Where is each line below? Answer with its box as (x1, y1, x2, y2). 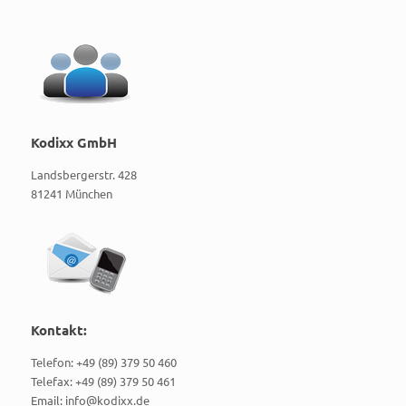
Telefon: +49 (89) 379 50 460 (30, 354, 177, 370)
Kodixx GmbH (30, 133, 117, 151)
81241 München (30, 186, 112, 201)
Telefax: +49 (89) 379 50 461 (30, 373, 176, 389)
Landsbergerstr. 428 (30, 167, 137, 182)
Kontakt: (30, 321, 87, 339)
